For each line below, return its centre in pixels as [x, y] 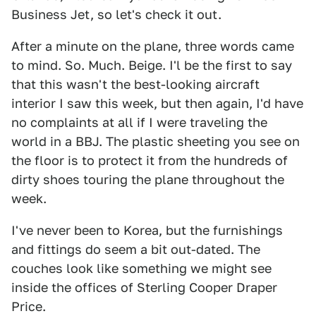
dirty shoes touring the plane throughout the [148, 180]
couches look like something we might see [141, 268]
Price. [29, 306]
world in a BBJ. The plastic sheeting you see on [156, 141]
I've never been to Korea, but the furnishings [147, 230]
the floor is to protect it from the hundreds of [150, 160]
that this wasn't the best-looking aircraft [135, 84]
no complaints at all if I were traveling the [139, 122]
